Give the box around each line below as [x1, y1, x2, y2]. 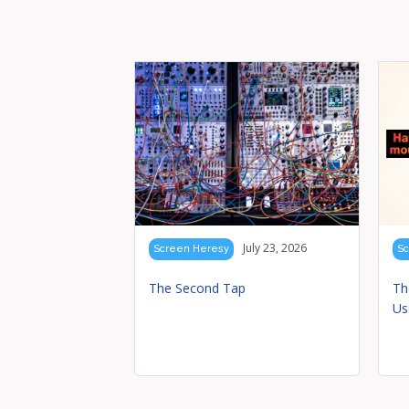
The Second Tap [149, 279, 246, 298]
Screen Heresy [153, 243, 229, 256]
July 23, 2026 [243, 240, 307, 257]
